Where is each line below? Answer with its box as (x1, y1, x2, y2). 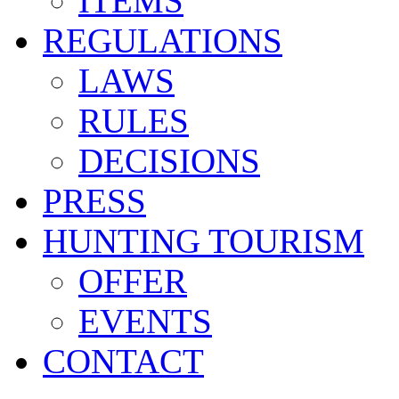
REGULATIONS (43, 20, 282, 60)
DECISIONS (78, 141, 260, 180)
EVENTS (78, 301, 212, 340)
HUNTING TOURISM (43, 221, 364, 260)
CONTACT (43, 341, 204, 380)
